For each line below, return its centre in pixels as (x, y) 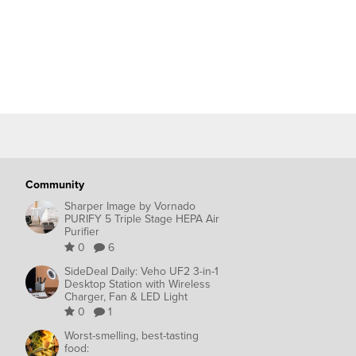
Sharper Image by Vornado (130, 207)
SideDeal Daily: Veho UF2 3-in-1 (141, 271)
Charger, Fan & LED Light (126, 296)
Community (55, 184)
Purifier (82, 232)
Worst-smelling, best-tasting (132, 336)
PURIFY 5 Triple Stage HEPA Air (142, 219)
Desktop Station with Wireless (137, 284)
